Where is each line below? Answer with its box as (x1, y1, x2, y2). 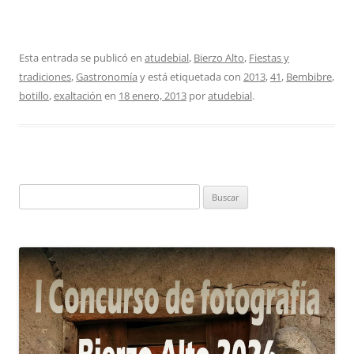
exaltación (54, 88, 102, 104)
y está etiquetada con (137, 70, 243, 85)
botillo (19, 88, 49, 104)
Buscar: (18, 186, 52, 201)
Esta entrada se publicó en (19, 51, 145, 66)
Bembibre (286, 70, 332, 85)
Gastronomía (76, 70, 137, 85)
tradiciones (19, 70, 71, 85)
